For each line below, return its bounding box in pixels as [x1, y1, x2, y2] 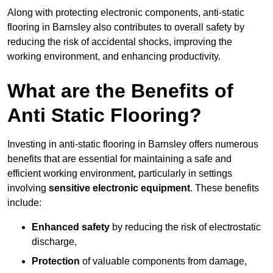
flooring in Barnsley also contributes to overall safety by [7, 22, 244, 33]
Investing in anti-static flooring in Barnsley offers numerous [7, 139, 258, 150]
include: [7, 197, 41, 208]
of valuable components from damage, [80, 256, 247, 267]
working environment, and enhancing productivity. [7, 51, 221, 62]
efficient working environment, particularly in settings [7, 168, 232, 179]
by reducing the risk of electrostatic [110, 222, 261, 233]
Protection [32, 256, 80, 267]
